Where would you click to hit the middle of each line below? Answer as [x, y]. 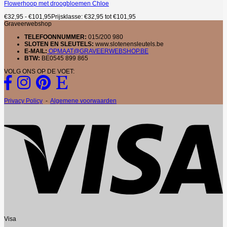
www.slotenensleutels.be [129, 44]
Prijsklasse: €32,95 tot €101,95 [93, 17]
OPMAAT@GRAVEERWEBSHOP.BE [98, 51]
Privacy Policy [23, 101]
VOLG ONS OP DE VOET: [39, 72]
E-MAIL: [36, 51]
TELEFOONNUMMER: [55, 37]
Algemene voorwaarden [83, 101]
